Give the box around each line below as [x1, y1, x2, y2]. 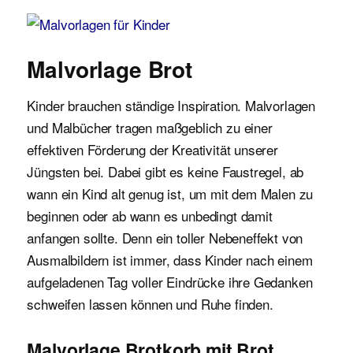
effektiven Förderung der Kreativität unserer [27, 139, 278, 160]
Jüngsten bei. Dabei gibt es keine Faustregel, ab [27, 162, 304, 182]
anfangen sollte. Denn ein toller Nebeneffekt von [27, 228, 303, 248]
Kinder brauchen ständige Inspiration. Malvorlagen [27, 95, 316, 116]
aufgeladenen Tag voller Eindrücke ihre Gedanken [27, 272, 313, 292]
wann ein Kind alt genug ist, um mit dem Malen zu [27, 184, 314, 204]
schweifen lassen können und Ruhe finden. [27, 294, 273, 314]
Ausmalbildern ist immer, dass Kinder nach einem [27, 250, 313, 270]
